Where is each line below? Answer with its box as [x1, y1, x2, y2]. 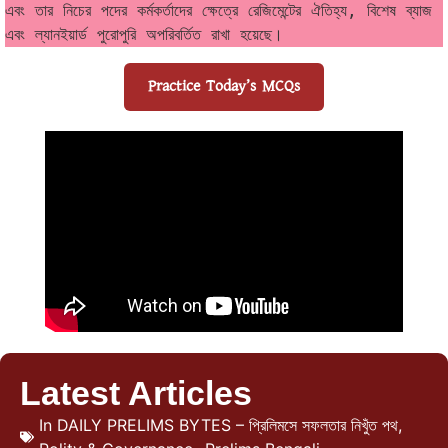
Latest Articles [20, 374, 252, 413]
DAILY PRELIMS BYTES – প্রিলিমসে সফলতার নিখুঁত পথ [57, 415, 398, 436]
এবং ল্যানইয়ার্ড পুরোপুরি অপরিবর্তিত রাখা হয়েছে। [5, 25, 283, 45]
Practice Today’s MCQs [148, 75, 300, 99]
